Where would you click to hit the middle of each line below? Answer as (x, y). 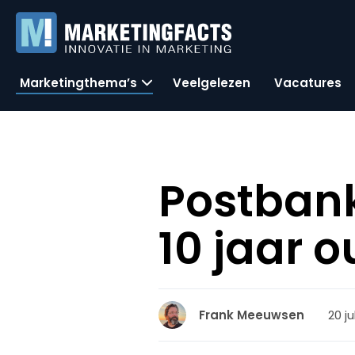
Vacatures (308, 82)
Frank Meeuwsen (252, 315)
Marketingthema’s (78, 82)
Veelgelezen (212, 82)
